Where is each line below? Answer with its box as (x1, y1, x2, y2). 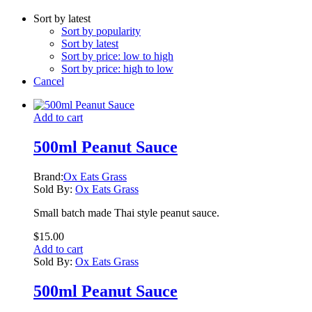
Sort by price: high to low (61, 62, 173, 75)
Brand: (33, 170, 63, 182)
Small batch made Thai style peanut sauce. (33, 206, 219, 219)
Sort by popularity (61, 24, 141, 37)
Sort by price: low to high (61, 49, 173, 62)
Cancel (33, 75, 64, 87)
